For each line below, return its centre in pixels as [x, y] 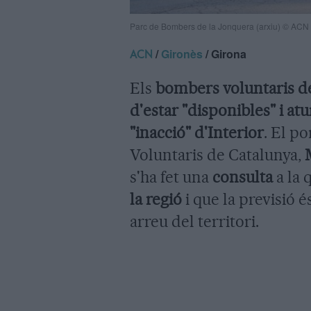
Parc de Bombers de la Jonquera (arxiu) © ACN [219, 26]
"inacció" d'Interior [197, 132]
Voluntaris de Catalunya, [217, 154]
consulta [243, 177]
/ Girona [225, 53]
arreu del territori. [194, 221]
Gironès [182, 53]
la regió [156, 199]
